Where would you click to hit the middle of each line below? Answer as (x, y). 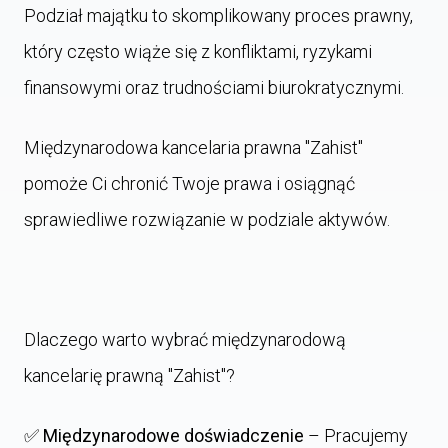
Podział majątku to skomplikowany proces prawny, (218, 15)
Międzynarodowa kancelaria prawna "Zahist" (193, 147)
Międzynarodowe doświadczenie (173, 435)
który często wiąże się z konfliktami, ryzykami (198, 51)
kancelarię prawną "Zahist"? (129, 375)
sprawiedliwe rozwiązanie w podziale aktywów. (207, 219)
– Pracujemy (356, 435)
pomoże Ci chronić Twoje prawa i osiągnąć (189, 183)
